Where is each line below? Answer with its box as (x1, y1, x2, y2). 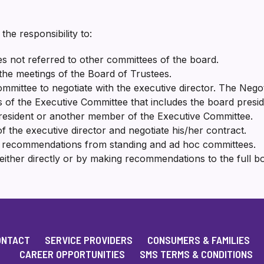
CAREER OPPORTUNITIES (19, 247, 125, 260)
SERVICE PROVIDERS (45, 233, 133, 246)
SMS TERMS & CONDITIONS (140, 247, 253, 260)
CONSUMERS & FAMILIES (147, 233, 250, 246)
